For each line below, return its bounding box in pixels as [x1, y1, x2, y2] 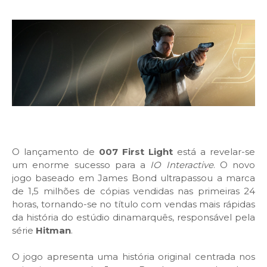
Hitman [36, 225, 71, 237]
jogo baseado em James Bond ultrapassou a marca [12, 172, 255, 184]
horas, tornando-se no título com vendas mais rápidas [12, 198, 255, 210]
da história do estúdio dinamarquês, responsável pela [12, 212, 255, 223]
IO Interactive [150, 159, 213, 171]
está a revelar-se [173, 146, 255, 158]
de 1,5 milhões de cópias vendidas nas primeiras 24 [12, 185, 255, 197]
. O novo [213, 159, 255, 171]
